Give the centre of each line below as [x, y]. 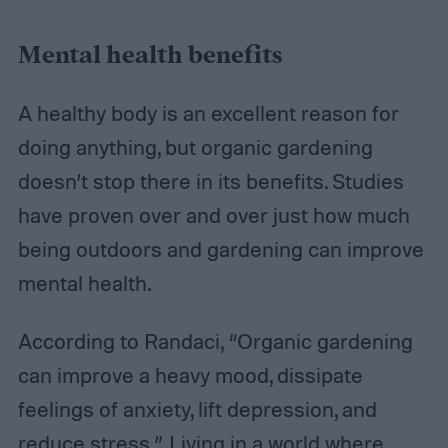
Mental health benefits [150, 56]
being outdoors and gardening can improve [220, 249]
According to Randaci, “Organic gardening [215, 341]
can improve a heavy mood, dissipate [190, 375]
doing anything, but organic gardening [195, 147]
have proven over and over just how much [213, 215]
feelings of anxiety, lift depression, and [197, 409]
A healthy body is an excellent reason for [208, 113]
